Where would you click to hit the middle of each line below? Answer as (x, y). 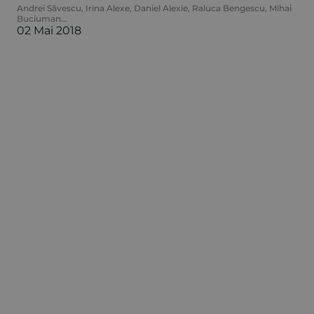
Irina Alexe (107, 8)
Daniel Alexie (161, 8)
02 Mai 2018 (49, 30)
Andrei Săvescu (49, 8)
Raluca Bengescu (228, 8)
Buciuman (39, 18)
